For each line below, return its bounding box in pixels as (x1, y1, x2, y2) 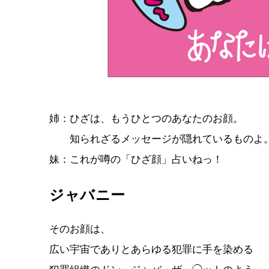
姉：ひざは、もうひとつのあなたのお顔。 (49, 113, 243, 124)
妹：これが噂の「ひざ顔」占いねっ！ (49, 154, 223, 165)
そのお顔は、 (49, 223, 110, 235)
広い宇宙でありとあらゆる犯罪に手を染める (49, 244, 253, 255)
